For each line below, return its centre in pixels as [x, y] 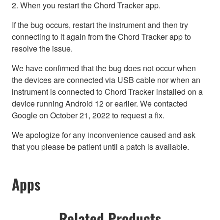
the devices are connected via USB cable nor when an [106, 80]
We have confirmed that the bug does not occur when [104, 68]
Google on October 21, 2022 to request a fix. [88, 115]
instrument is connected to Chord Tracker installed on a [107, 92]
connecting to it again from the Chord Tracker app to [101, 37]
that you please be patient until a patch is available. [100, 147]
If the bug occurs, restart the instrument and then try [100, 25]
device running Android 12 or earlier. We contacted [100, 104]
